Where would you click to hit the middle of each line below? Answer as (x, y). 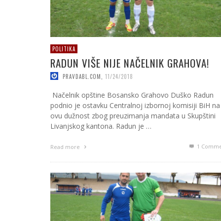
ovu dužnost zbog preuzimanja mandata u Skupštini (133, 116)
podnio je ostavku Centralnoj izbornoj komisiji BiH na (135, 106)
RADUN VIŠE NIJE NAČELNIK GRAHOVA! (130, 63)
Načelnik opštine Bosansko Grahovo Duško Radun (132, 95)
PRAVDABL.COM (82, 76)
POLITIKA (64, 49)
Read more (66, 147)
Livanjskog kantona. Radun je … (101, 126)
